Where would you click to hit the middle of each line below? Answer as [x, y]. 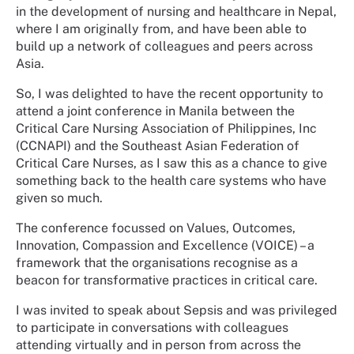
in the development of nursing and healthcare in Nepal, [176, 11]
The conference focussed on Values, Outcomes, [156, 228]
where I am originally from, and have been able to [161, 28]
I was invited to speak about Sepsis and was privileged [177, 310]
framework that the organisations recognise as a [157, 262]
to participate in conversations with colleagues [152, 327]
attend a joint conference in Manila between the [155, 111]
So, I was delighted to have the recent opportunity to [169, 93]
